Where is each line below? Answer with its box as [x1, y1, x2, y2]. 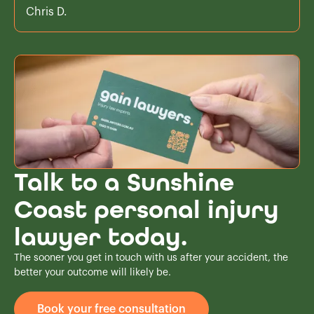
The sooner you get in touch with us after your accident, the [14, 252, 288, 263]
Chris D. [26, 6, 67, 18]
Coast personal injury [14, 194, 279, 225]
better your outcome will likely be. [14, 267, 171, 278]
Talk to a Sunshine [14, 167, 234, 198]
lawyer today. [14, 221, 187, 252]
